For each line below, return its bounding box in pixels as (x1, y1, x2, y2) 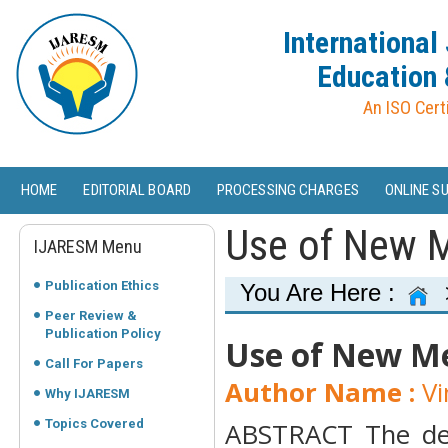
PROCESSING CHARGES (216, 181, 359, 199)
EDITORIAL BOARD (83, 181, 191, 199)
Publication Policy (45, 326, 161, 341)
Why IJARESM (45, 386, 130, 401)
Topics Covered (45, 416, 144, 431)
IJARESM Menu (34, 236, 142, 257)
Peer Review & (45, 308, 137, 323)
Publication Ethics (45, 278, 159, 293)
